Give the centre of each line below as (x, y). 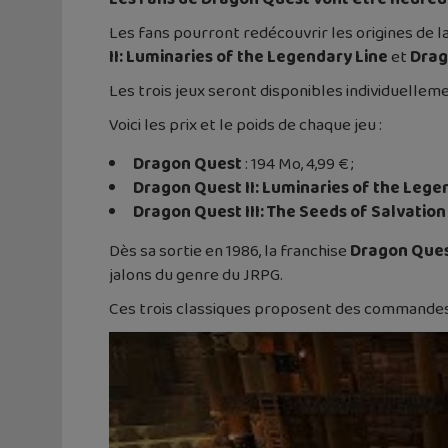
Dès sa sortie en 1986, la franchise (229, 251)
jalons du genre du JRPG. (196, 275)
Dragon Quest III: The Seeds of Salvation (289, 212)
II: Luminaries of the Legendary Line (248, 57)
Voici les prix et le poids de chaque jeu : (245, 125)
